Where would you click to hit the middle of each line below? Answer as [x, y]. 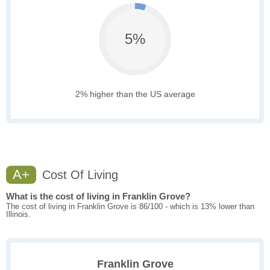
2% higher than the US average [135, 94]
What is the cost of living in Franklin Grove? [98, 196]
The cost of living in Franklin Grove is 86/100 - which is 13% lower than [130, 207]
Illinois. [18, 215]
